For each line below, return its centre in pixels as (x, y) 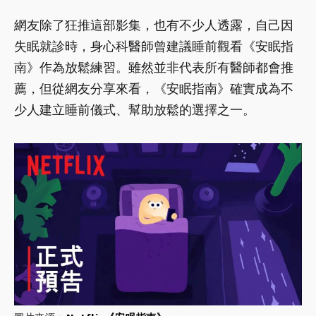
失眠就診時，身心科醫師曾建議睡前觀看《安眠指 (154, 47)
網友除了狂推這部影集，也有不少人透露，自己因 (154, 25)
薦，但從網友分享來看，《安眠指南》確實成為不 (154, 89)
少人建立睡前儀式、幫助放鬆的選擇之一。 (135, 110)
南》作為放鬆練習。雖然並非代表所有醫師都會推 (154, 68)
